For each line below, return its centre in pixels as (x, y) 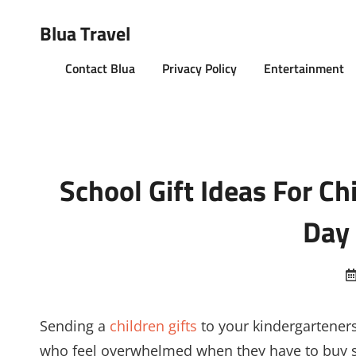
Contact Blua (100, 68)
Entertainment (304, 68)
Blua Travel (85, 33)
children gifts (153, 326)
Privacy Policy (199, 68)
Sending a (75, 326)
